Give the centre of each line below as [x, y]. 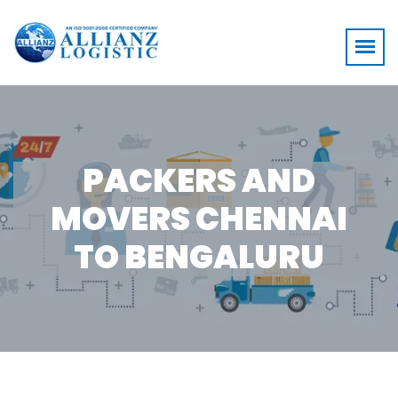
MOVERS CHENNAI [199, 219]
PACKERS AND [199, 180]
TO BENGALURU [199, 257]
